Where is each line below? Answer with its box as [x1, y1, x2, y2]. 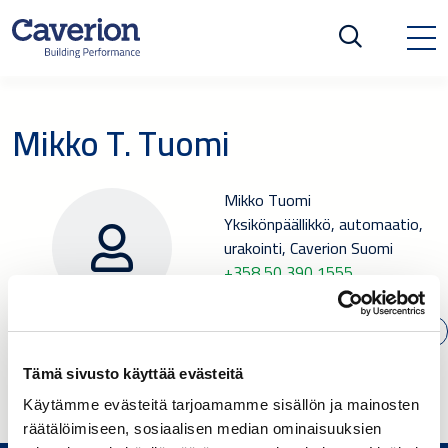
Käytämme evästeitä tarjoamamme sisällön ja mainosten [23, 396, 419, 413]
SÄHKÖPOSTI [296, 317, 376, 344]
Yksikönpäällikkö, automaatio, [224, 208, 423, 239]
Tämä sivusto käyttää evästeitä [23, 364, 244, 382]
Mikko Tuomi [224, 184, 311, 215]
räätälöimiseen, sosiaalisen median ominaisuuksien [23, 420, 382, 437]
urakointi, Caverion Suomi [224, 232, 393, 263]
